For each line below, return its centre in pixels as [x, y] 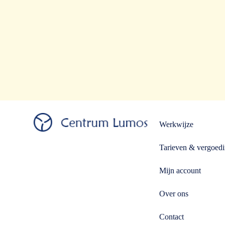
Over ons [174, 194]
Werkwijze [177, 124]
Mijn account [180, 171]
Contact [172, 217]
